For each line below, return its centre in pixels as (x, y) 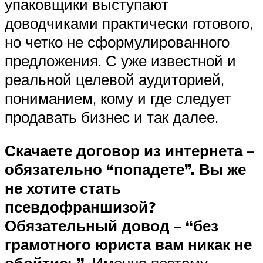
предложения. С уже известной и (120, 60)
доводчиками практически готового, (129, 23)
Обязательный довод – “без (112, 226)
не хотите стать (63, 188)
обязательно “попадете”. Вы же (125, 169)
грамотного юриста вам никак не (128, 245)
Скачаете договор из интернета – (129, 151)
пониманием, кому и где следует (118, 98)
